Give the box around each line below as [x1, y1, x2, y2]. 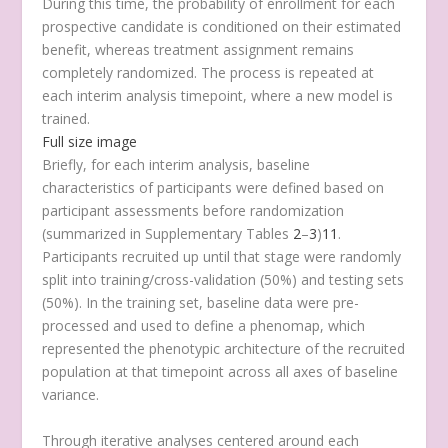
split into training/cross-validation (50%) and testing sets [42, 270, 405, 290]
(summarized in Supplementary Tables [42, 224, 294, 244]
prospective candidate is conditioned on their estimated [42, 17, 402, 37]
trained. [42, 109, 91, 129]
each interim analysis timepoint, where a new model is [42, 86, 394, 106]
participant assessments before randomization [42, 201, 345, 221]
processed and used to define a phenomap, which [42, 316, 366, 336]
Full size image [42, 132, 138, 152]
